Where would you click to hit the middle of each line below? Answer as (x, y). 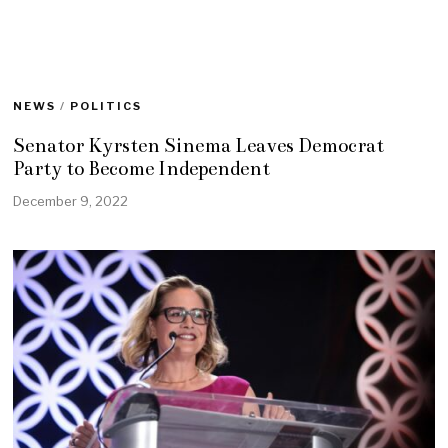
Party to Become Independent (142, 168)
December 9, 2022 (71, 200)
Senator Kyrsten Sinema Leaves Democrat (199, 145)
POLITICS (106, 106)
